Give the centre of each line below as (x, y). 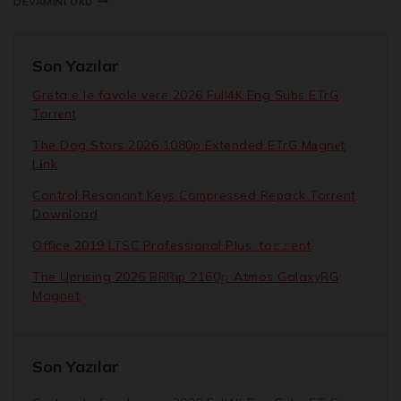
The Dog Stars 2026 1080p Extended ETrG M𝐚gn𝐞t (189, 145)
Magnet (56, 295)
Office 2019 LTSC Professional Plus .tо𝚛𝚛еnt (172, 245)
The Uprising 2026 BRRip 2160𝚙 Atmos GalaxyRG (185, 276)
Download (65, 213)
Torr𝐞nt (55, 113)
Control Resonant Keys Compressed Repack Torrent (194, 195)
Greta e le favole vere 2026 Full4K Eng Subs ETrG (185, 94)
